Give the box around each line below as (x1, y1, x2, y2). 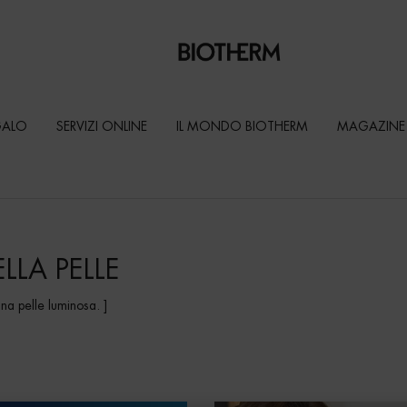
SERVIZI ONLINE (56, 120, 147, 134)
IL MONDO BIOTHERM (176, 120, 308, 134)
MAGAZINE (337, 120, 405, 134)
